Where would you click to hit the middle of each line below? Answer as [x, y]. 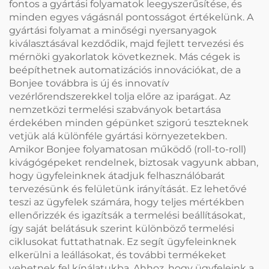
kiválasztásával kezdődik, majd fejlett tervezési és [126, 43]
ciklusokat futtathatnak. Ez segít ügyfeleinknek [123, 241]
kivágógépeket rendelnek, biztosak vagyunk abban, [134, 162]
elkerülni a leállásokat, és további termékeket [118, 255]
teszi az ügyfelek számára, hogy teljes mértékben [127, 202]
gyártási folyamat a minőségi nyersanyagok [113, 30]
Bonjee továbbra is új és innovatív [89, 83]
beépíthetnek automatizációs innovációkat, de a [125, 70]
